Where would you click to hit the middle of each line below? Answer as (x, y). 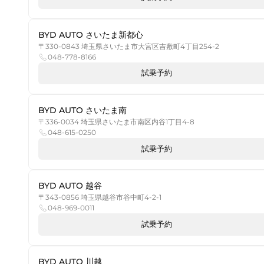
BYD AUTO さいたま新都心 (91, 34)
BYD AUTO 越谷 (70, 186)
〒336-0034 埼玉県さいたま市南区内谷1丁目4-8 (116, 121)
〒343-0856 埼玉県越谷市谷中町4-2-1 (100, 197)
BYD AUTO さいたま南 (82, 110)
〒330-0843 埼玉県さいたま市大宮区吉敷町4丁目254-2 (129, 46)
